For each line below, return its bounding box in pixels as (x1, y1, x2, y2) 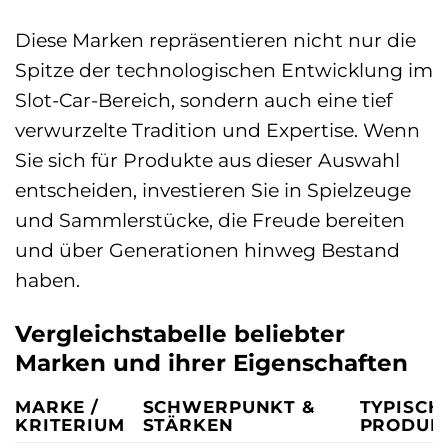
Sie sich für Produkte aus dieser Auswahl (15, 148, 400, 173)
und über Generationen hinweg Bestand (15, 238, 400, 263)
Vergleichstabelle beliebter (15, 320, 345, 349)
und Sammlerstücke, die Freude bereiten (15, 208, 405, 233)
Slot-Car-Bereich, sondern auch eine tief (15, 88, 392, 113)
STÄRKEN (142, 413, 234, 435)
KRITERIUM (15, 413, 125, 435)
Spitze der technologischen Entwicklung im (15, 58, 433, 83)
